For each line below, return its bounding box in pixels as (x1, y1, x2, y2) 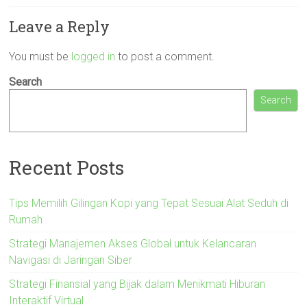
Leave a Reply (9, 16, 110, 36)
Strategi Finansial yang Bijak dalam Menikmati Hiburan (9, 277, 266, 291)
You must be (9, 50, 72, 63)
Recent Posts (9, 154, 125, 180)
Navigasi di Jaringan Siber (9, 253, 133, 267)
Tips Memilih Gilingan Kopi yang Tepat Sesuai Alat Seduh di (9, 196, 289, 210)
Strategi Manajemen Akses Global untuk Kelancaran (9, 236, 257, 250)
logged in (71, 50, 116, 63)
